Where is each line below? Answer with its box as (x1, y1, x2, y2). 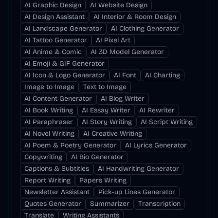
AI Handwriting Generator (98, 164, 179, 173)
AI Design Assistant (24, 13, 85, 21)
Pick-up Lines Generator (98, 188, 175, 196)
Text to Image (83, 83, 127, 91)
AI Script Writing (141, 118, 193, 126)
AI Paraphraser (24, 118, 73, 126)
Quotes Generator (24, 200, 81, 208)
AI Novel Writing (24, 129, 74, 138)
